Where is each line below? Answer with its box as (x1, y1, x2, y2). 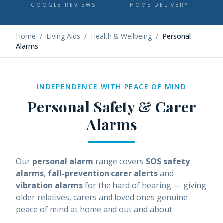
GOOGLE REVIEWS (31, 1, 97, 9)
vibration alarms (16, 180, 83, 191)
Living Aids (46, 31, 80, 41)
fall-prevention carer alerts (48, 168, 158, 179)
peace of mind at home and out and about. (16, 204, 174, 215)
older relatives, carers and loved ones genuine (16, 192, 188, 203)
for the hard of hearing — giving (83, 180, 206, 191)
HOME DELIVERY (130, 1, 189, 9)
